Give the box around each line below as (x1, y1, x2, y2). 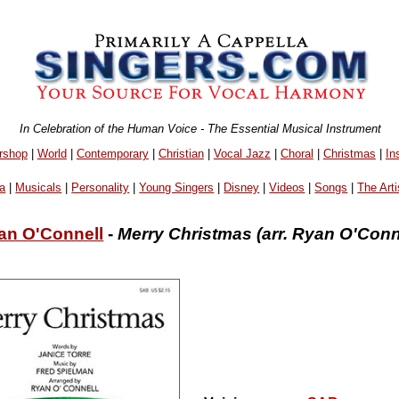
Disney (224, 181, 260, 195)
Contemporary (76, 146, 149, 160)
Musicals (15, 181, 62, 195)
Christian (158, 146, 204, 160)
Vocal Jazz (213, 146, 271, 160)
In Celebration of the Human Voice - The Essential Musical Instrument (20, 121, 382, 135)
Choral (280, 146, 313, 160)
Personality (71, 181, 130, 195)
